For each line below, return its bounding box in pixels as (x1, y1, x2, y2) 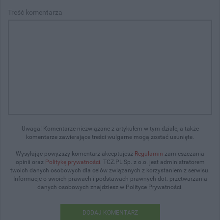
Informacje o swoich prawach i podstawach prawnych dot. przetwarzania (13, 175, 207, 182)
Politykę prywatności (45, 158, 100, 165)
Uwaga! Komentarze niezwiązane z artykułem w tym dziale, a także (21, 125, 199, 132)
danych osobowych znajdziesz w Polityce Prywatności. (37, 183, 183, 191)
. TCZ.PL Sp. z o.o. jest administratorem (100, 158, 205, 165)
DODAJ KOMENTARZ (82, 209, 138, 216)
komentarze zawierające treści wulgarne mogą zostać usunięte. (26, 133, 194, 140)
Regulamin (135, 150, 163, 157)
